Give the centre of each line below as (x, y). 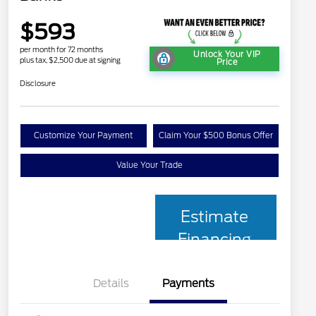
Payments (188, 283)
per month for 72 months (61, 49)
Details (111, 283)
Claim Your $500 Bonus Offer (215, 135)
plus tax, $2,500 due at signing (70, 60)
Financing (214, 239)
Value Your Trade (150, 165)
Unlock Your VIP (227, 55)
